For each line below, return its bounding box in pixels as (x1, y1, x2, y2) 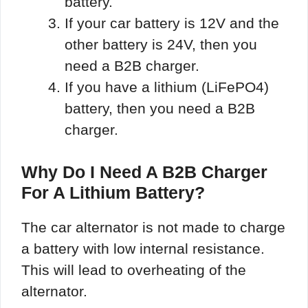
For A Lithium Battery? (21, 183, 205, 203)
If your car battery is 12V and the (65, 14, 279, 31)
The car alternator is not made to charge (21, 219, 285, 236)
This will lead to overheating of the (21, 262, 246, 278)
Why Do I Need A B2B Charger (21, 162, 267, 182)
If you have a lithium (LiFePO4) (65, 78, 269, 95)
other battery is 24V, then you (65, 36, 257, 52)
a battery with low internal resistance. (21, 241, 265, 257)
